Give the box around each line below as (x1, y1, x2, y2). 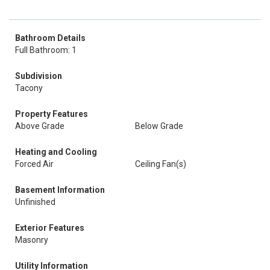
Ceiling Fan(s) (135, 159, 186, 169)
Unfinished (15, 197, 55, 207)
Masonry (15, 235, 48, 245)
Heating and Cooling (15, 147, 97, 157)
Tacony (15, 83, 43, 93)
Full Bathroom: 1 (15, 45, 77, 55)
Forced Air (15, 159, 54, 169)
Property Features (15, 109, 88, 119)
